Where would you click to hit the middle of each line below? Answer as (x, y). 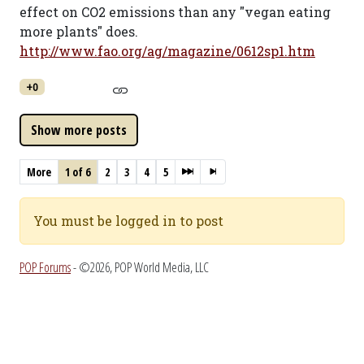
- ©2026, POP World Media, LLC (140, 267)
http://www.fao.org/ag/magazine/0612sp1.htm (167, 51)
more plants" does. (79, 31)
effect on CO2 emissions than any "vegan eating (175, 12)
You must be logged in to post (128, 221)
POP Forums (45, 267)
